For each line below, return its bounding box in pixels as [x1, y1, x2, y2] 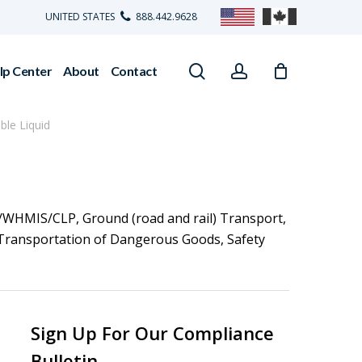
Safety [227, 230, 265, 248]
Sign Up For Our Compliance [30, 321, 274, 345]
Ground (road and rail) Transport [82, 209, 283, 227]
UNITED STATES [45, 10, 117, 24]
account [246, 59, 307, 82]
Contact [110, 63, 157, 78]
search [204, 59, 255, 82]
